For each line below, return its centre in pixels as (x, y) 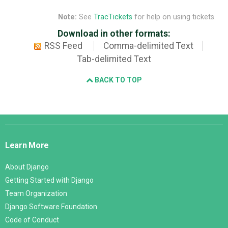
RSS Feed (64, 46)
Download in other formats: (114, 33)
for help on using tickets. (174, 17)
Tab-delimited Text (114, 59)
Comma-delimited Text (148, 46)
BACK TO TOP (118, 80)
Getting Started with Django (49, 180)
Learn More (27, 145)
